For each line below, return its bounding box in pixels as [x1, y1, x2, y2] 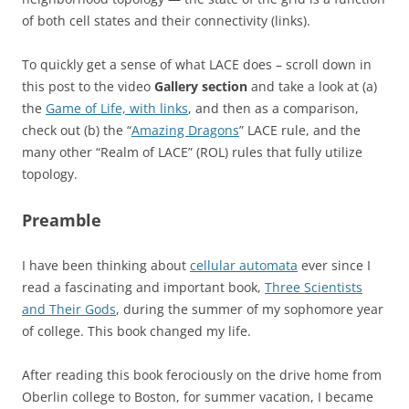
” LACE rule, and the [239, 121, 361, 139]
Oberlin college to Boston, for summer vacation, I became [22, 388, 373, 405]
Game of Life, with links [46, 100, 188, 117]
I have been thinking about [22, 257, 190, 274]
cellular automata [190, 257, 298, 274]
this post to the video [22, 78, 154, 95]
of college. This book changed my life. [22, 322, 251, 340]
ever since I [298, 257, 371, 274]
